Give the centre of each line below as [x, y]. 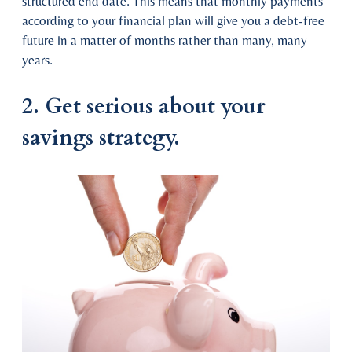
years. [37, 59]
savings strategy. [101, 137]
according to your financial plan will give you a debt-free [173, 20]
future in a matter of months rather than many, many [165, 40]
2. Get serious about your [143, 106]
